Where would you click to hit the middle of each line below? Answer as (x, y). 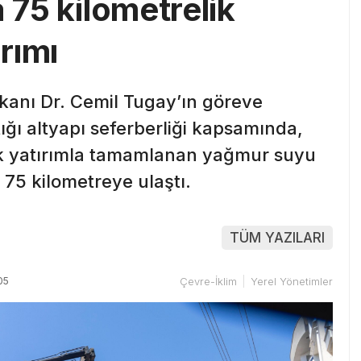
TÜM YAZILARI (277, 237)
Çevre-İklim (208, 281)
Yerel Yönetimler (292, 281)
